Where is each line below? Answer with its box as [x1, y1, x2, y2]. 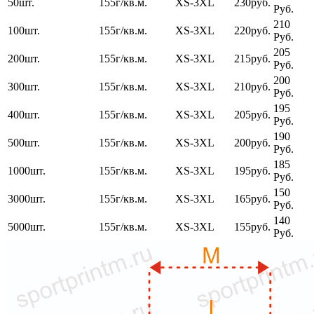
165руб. [234, 192, 271, 205]
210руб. [234, 80, 271, 93]
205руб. [234, 108, 271, 121]
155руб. [234, 220, 271, 233]
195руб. [234, 164, 271, 177]
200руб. [234, 136, 271, 149]
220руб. [234, 24, 271, 36]
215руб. [234, 52, 271, 64]
